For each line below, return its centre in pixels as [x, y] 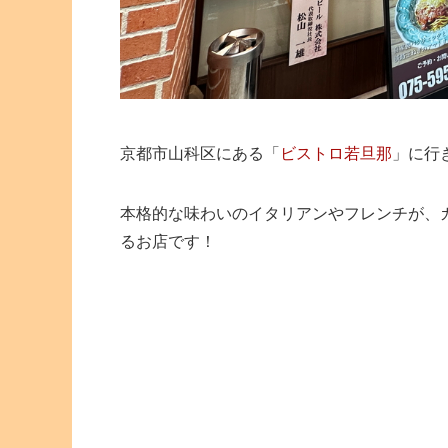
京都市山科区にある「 [200, 153]
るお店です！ [168, 241]
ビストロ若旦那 [336, 153]
